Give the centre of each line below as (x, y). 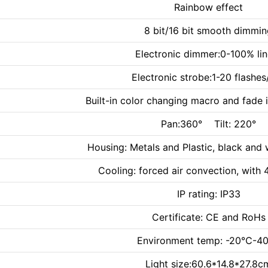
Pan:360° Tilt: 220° (208, 124)
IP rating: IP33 (208, 194)
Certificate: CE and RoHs (208, 217)
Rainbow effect (208, 7)
